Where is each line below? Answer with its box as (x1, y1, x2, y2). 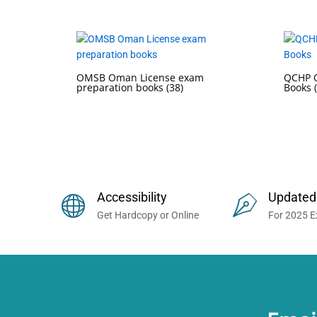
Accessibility (97, 190, 167, 205)
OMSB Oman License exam (76, 71, 204, 85)
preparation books (76, 81, 166, 95)
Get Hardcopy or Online (97, 209, 199, 221)
